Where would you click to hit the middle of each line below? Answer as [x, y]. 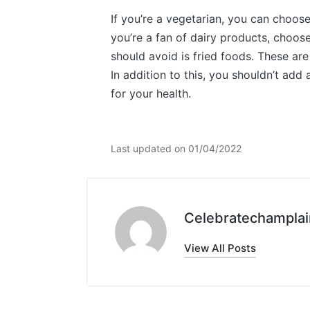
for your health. [151, 93]
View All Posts [220, 248]
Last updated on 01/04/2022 [176, 148]
